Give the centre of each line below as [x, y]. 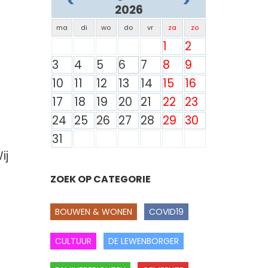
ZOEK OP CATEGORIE [100, 179]
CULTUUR [73, 241]
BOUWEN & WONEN [93, 212]
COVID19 [166, 212]
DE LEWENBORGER [143, 241]
